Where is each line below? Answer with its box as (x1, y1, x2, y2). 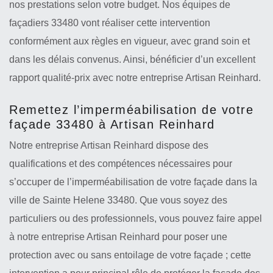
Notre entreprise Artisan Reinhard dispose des (9, 140, 208, 151)
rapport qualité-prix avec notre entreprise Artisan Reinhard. (9, 73, 261, 83)
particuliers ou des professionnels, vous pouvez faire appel (9, 213, 262, 224)
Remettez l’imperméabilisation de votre (9, 103, 253, 116)
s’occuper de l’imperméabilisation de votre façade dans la (9, 177, 257, 187)
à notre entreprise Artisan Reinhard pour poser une (9, 232, 227, 242)
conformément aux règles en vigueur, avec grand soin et (9, 36, 250, 46)
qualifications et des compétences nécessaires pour (9, 158, 232, 169)
